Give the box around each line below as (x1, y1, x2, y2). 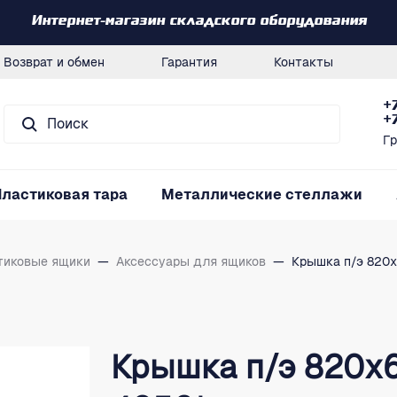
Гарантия (161, 55, 217, 69)
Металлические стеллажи (161, 186, 362, 203)
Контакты (274, 55, 333, 69)
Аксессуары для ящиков (116, 254, 266, 269)
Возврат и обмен (4, 55, 105, 69)
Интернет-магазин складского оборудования (30, 15, 367, 29)
